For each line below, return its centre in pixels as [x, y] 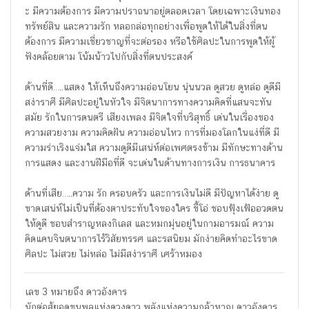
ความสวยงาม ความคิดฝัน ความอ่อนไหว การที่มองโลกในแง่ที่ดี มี [152, 132]
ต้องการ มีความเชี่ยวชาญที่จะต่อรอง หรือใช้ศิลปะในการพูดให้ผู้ [150, 41]
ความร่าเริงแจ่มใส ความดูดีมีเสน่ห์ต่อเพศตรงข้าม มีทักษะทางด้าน [154, 148]
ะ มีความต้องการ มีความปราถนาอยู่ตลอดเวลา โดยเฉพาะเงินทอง [153, 11]
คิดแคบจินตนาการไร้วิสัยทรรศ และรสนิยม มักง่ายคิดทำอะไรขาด [151, 239]
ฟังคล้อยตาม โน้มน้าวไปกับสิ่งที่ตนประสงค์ [109, 57]
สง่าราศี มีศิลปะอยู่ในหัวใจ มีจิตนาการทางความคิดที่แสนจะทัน [148, 102]
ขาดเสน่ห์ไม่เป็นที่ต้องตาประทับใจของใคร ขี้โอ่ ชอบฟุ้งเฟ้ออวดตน [154, 208]
